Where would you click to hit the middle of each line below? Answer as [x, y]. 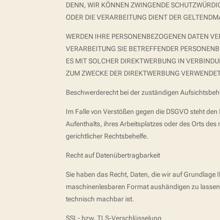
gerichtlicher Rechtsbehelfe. [107, 136]
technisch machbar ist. [100, 199]
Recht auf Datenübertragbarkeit [113, 155]
